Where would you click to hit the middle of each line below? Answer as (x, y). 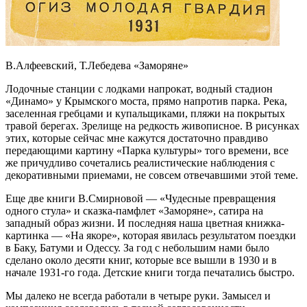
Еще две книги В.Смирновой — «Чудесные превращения (140, 199)
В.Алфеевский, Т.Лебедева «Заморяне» (97, 66)
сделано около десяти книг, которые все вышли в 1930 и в (141, 260)
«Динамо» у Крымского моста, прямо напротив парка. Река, (146, 101)
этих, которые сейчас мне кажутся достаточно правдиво (137, 138)
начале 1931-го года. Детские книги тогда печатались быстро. (150, 273)
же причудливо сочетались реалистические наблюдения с (140, 163)
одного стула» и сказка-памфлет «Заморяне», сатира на (134, 211)
